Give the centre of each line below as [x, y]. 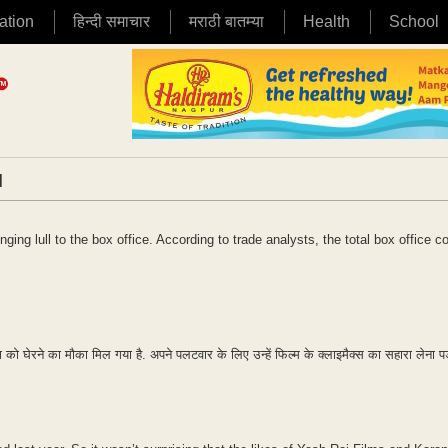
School [414, 21]
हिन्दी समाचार [111, 21]
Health [326, 21]
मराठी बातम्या [226, 21]
